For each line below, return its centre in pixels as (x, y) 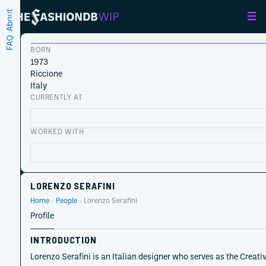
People (66, 200)
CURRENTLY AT (57, 97)
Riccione (46, 73)
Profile (42, 215)
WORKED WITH (57, 132)
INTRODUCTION (64, 240)
